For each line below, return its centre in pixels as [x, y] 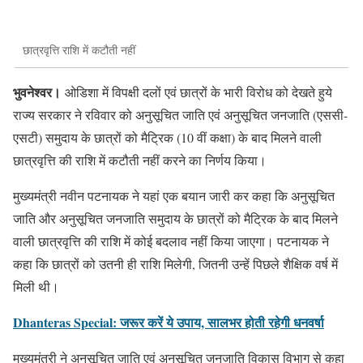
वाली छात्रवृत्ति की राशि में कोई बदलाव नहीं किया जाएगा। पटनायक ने [171, 241]
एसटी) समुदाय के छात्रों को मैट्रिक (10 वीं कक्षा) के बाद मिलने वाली [167, 137]
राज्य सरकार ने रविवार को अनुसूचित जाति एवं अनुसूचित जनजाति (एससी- [180, 114]
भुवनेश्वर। [39, 92]
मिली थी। [36, 286]
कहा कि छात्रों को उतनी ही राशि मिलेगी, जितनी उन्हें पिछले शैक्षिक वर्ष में [175, 263]
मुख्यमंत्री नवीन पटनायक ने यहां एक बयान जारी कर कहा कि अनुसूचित [174, 195]
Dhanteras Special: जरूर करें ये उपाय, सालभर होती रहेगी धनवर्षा [169, 322]
